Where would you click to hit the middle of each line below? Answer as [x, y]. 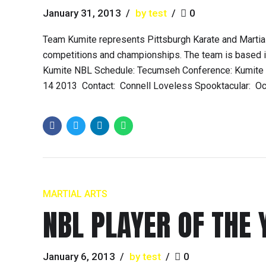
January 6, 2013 [79, 257]
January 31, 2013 [82, 13]
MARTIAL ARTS [75, 194]
